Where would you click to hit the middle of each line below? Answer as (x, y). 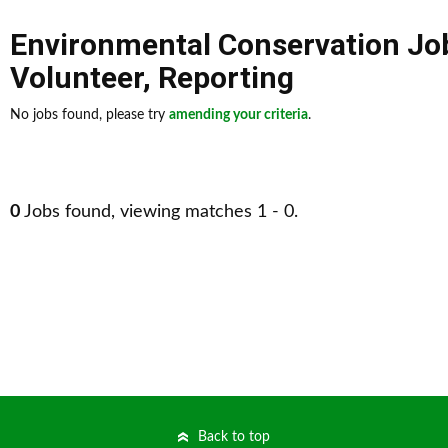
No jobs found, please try (89, 115)
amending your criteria (238, 115)
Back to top (234, 437)
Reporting (226, 77)
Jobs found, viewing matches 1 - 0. (159, 212)
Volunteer (76, 77)
